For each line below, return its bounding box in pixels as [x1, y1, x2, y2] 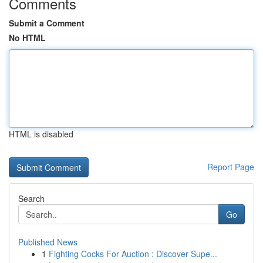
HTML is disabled [9, 128, 73, 140]
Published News [18, 236, 77, 248]
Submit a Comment [9, 17, 85, 29]
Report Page [207, 161, 254, 173]
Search [18, 193, 45, 204]
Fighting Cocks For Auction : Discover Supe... [49, 248, 217, 259]
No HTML [9, 32, 46, 43]
